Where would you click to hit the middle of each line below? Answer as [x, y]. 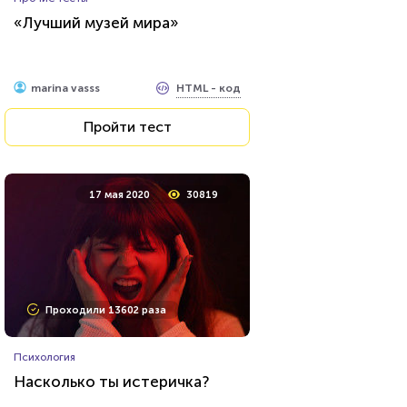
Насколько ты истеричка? [111, 382]
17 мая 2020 [119, 195]
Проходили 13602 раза [106, 310]
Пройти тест [127, 127]
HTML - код [208, 88]
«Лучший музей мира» [96, 23]
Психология [45, 357]
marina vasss [65, 88]
